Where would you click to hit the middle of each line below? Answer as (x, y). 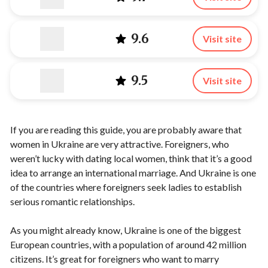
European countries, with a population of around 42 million (128, 244)
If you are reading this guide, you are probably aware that (126, 130)
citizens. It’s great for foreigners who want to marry (115, 259)
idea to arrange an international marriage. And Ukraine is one (133, 173)
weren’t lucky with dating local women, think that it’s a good (131, 158)
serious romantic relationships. (73, 201)
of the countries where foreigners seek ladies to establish (126, 187)
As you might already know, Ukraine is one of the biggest (126, 230)
